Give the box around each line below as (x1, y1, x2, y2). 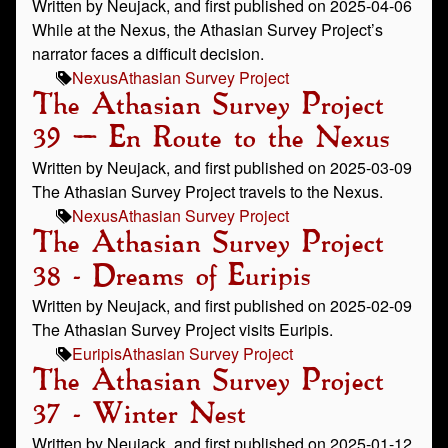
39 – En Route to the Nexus (32, 125, 389, 153)
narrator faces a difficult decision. (32, 42, 264, 65)
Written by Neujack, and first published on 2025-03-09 (32, 156, 412, 179)
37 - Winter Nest (32, 401, 245, 429)
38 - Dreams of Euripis (32, 263, 310, 291)
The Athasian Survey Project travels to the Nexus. (32, 180, 383, 203)
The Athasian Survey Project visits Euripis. (32, 318, 333, 341)
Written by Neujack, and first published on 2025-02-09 (32, 294, 412, 317)
